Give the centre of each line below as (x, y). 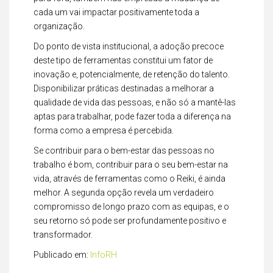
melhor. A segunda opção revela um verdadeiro (124, 193)
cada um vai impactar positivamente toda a (116, 12)
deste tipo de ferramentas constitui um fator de (123, 60)
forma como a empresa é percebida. (104, 130)
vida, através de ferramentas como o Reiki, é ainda (129, 179)
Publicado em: (62, 255)
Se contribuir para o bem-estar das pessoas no (124, 151)
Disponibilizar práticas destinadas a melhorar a (124, 88)
